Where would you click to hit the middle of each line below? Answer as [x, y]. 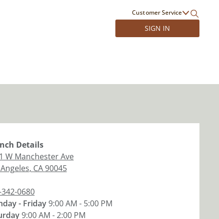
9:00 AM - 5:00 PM [80, 203]
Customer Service [157, 12]
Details [29, 145]
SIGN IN [157, 28]
